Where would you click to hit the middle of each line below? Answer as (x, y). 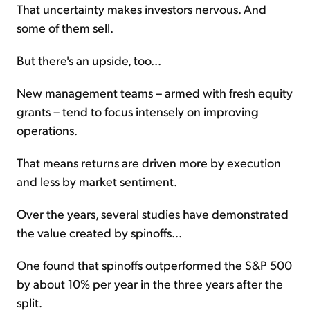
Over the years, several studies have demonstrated (153, 214)
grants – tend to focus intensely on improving (138, 111)
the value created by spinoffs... (99, 232)
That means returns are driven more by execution (149, 163)
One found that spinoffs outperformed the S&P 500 (154, 265)
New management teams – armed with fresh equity (155, 93)
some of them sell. (65, 28)
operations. (47, 130)
